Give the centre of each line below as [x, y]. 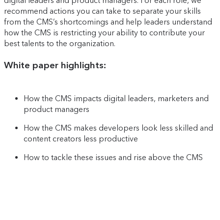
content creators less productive [81, 139]
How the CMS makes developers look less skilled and [118, 128]
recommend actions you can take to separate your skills [102, 11]
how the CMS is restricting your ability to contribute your [104, 33]
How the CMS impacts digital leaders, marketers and [116, 99]
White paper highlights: [55, 65]
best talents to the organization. [60, 44]
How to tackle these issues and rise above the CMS [113, 158]
